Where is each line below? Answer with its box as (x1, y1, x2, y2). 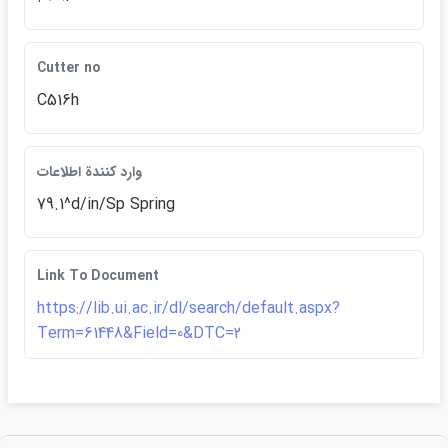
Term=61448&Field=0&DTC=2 (37, 321, 241, 346)
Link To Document (37, 265, 159, 287)
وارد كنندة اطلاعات (37, 161, 142, 183)
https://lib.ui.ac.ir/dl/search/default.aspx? (37, 296, 340, 321)
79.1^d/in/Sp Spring (37, 192, 175, 217)
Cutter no (37, 57, 100, 79)
